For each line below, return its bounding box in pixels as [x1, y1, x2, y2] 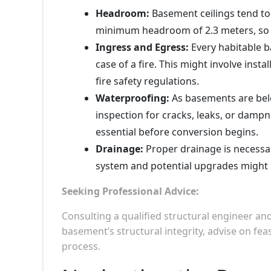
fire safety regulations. [96, 74, 199, 88]
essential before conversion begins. [96, 125, 258, 139]
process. [62, 239, 100, 253]
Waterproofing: [96, 91, 169, 105]
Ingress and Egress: [96, 40, 189, 54]
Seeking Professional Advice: [62, 184, 199, 198]
